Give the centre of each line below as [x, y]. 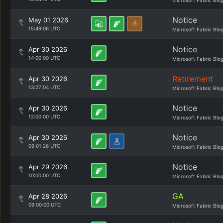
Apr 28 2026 [48, 196]
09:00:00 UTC [45, 205]
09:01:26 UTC [44, 146]
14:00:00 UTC [44, 58]
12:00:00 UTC [44, 116]
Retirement [193, 79]
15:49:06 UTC [44, 28]
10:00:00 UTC [44, 175]
